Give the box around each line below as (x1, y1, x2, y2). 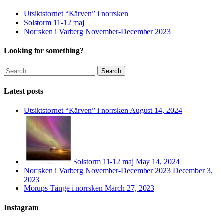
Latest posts (4, 86, 43, 95)
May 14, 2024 (136, 157, 180, 166)
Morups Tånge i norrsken (24, 184, 103, 192)
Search (101, 67, 121, 75)
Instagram (4, 203, 38, 212)
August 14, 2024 (130, 106, 182, 114)
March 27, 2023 (105, 184, 154, 192)
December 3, (173, 166, 213, 175)
